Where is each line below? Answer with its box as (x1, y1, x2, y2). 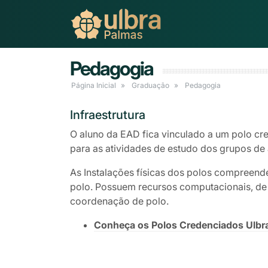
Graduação (132, 80, 169, 90)
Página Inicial (71, 80, 116, 90)
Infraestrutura (70, 107, 145, 122)
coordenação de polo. (70, 194, 169, 207)
